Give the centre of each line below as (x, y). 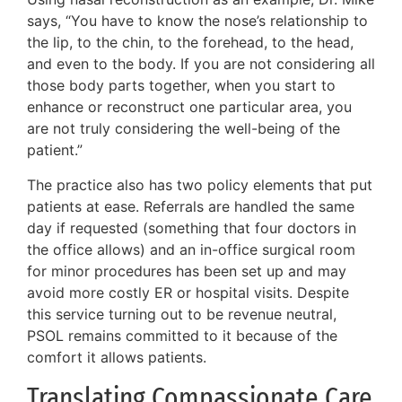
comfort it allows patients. (117, 357)
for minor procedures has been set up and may (187, 271)
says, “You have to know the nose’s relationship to (197, 21)
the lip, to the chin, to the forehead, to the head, (190, 43)
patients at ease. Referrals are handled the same (191, 206)
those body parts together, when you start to (181, 86)
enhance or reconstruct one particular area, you (189, 107)
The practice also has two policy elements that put (200, 184)
